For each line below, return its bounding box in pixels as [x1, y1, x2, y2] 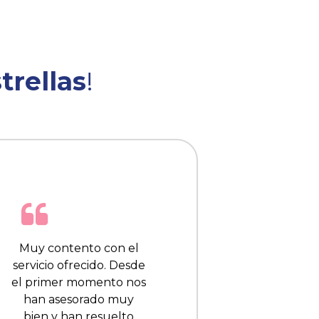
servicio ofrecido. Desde [12, 258, 145, 273]
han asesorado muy [23, 293, 134, 307]
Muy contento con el [19, 241, 139, 256]
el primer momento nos [11, 276, 146, 290]
